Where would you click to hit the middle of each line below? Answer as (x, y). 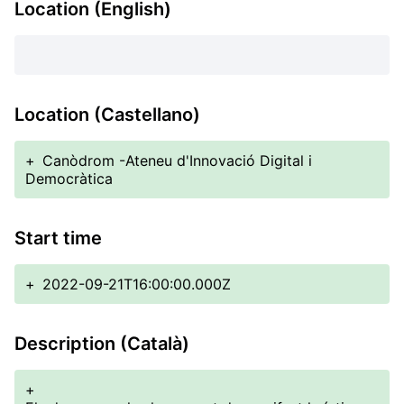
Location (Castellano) (107, 115)
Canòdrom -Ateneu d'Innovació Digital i (177, 161)
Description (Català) (102, 344)
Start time (58, 238)
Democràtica (69, 179)
